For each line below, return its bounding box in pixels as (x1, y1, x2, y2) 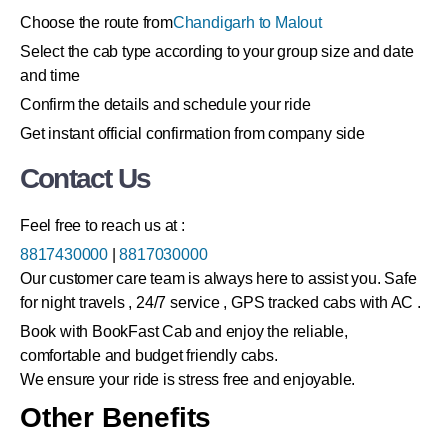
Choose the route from (20, 14, 173, 32)
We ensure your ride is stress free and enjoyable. (20, 371, 356, 389)
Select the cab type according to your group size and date (20, 43, 414, 61)
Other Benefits (20, 402, 212, 434)
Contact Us (20, 163, 150, 195)
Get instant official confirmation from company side (20, 125, 365, 143)
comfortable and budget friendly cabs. (20, 347, 278, 365)
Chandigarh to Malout (172, 14, 322, 32)
